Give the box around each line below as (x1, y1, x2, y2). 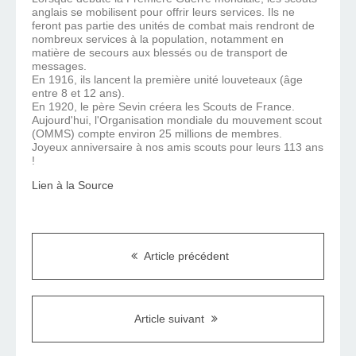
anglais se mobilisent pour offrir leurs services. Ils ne (32, 6, 295, 19)
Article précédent (141, 250, 229, 263)
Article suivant (134, 312, 207, 326)
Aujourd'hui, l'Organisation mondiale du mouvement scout (32, 114, 322, 127)
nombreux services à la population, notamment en (32, 33, 284, 46)
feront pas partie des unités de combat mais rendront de (32, 19, 315, 33)
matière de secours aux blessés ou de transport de (32, 46, 288, 60)
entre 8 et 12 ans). (32, 87, 125, 100)
